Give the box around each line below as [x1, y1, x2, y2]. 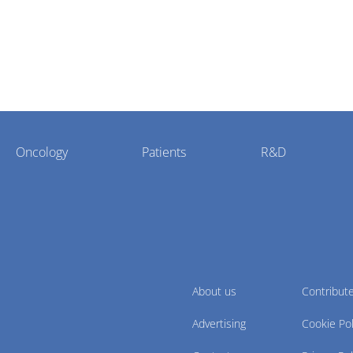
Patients [142, 143, 187, 161]
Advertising [192, 316, 246, 331]
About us [192, 284, 236, 299]
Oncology [16, 143, 69, 161]
